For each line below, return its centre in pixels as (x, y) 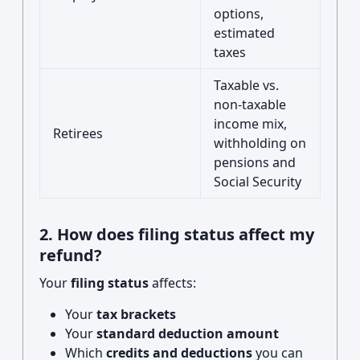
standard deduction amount (188, 333)
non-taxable (250, 104)
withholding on (260, 143)
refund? (71, 255)
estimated (244, 33)
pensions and (255, 162)
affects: (172, 283)
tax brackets (136, 314)
